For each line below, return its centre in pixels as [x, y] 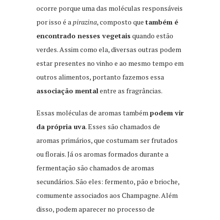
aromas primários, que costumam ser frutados [107, 140]
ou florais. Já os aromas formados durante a [102, 154]
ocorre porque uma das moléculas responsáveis [110, 8]
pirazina [85, 22]
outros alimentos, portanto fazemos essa [100, 77]
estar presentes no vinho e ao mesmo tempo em [110, 63]
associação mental [67, 90]
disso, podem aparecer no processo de [96, 209]
